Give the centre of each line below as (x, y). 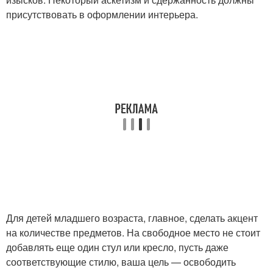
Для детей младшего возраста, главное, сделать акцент (132, 218)
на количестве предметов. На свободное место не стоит (133, 232)
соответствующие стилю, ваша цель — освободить (121, 262)
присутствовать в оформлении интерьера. (102, 14)
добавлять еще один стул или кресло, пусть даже (117, 247)
